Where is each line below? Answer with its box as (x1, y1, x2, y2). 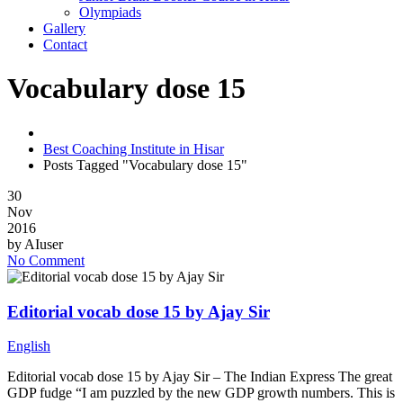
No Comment (7, 252, 85, 268)
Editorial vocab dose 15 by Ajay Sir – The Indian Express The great (7, 369, 392, 385)
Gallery (43, 21, 85, 36)
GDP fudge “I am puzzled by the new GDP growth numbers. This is (7, 385, 395, 401)
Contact (43, 37, 87, 52)
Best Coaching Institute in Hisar (43, 140, 224, 157)
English (7, 338, 50, 354)
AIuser (24, 236, 63, 252)
